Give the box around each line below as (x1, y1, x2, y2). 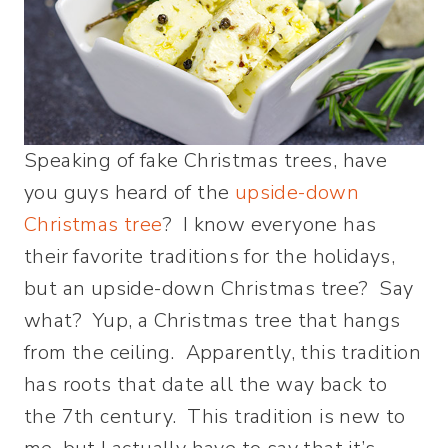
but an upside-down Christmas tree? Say (24, 274, 414, 302)
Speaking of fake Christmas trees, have (24, 146, 388, 174)
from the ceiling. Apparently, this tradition (24, 338, 421, 366)
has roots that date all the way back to (24, 370, 388, 398)
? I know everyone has (162, 210, 377, 238)
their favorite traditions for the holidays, (24, 242, 396, 270)
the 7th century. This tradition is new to (24, 402, 406, 430)
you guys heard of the (24, 178, 235, 206)
